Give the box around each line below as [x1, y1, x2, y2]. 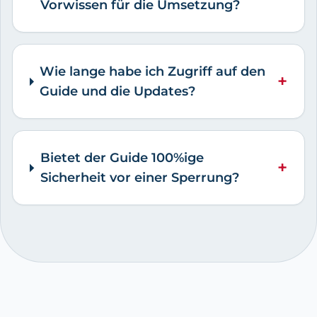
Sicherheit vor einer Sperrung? [40, 170, 239, 186]
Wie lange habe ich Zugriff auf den [40, 64, 266, 80]
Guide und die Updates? [40, 83, 196, 100]
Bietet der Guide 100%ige [40, 150, 204, 166]
